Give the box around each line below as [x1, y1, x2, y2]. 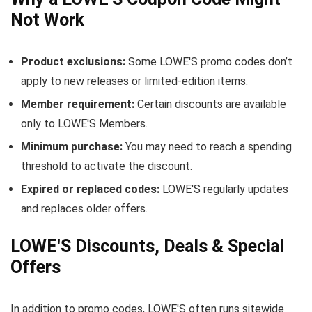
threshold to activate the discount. [21, 159, 192, 173]
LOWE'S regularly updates [159, 182, 288, 196]
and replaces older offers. [21, 202, 148, 215]
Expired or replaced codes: [21, 182, 159, 196]
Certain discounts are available [134, 97, 286, 111]
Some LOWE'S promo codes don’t [125, 55, 292, 68]
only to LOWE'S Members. [21, 117, 148, 130]
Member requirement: [21, 97, 134, 111]
